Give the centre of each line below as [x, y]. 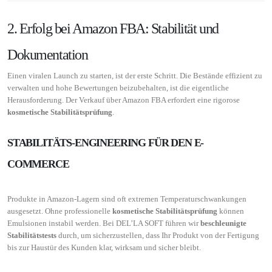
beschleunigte [223, 223]
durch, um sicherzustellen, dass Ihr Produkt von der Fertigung [158, 235]
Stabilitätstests [32, 235]
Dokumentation [48, 54]
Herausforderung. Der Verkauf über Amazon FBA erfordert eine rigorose [124, 100]
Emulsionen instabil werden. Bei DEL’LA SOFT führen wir [104, 223]
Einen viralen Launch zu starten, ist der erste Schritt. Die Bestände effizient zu [135, 75]
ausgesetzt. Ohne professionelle [60, 211]
